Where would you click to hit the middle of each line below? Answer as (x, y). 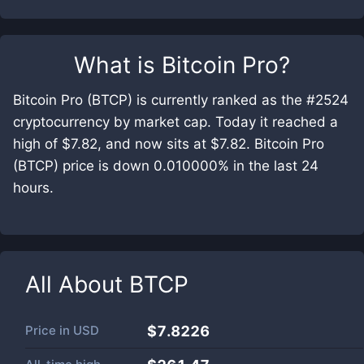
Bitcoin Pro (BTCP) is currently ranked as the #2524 (181, 100)
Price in (49, 330)
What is (118, 65)
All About (77, 284)
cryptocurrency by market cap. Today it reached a (175, 122)
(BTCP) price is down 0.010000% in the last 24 (166, 166)
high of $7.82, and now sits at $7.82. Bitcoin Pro (169, 144)
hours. (33, 188)
